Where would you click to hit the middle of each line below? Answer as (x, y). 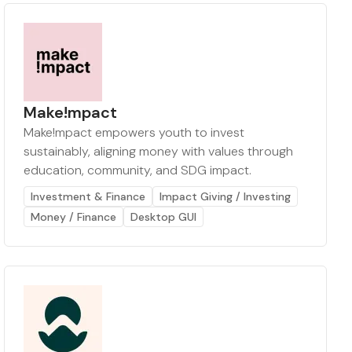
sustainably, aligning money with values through (159, 152)
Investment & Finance (88, 197)
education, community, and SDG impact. (138, 170)
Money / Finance (74, 217)
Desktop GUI (164, 217)
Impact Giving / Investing (225, 197)
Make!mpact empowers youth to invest (134, 133)
